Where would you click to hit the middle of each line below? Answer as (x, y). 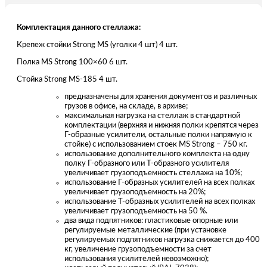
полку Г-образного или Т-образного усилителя (147, 163)
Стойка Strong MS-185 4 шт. (67, 79)
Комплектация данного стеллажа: (79, 27)
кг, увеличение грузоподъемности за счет (138, 249)
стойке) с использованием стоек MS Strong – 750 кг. (156, 144)
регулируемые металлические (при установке (145, 230)
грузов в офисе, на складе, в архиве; (126, 106)
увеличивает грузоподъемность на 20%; (135, 192)
